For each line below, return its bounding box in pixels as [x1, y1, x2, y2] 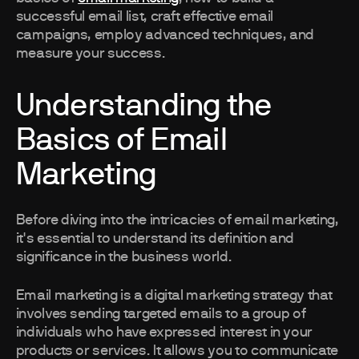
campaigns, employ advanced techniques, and [15, 28, 314, 43]
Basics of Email [15, 125, 227, 157]
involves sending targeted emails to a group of [15, 307, 306, 322]
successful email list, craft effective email [15, 10, 274, 25]
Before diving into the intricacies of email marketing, [15, 213, 339, 228]
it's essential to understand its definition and [15, 232, 295, 247]
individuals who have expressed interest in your [15, 325, 313, 341]
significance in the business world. [15, 250, 232, 265]
